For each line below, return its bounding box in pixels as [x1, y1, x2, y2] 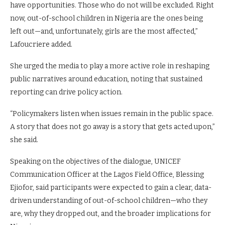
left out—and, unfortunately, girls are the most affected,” [10, 27, 198, 36]
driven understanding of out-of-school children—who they [10, 196, 207, 205]
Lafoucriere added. [10, 40, 72, 49]
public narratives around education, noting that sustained [10, 75, 202, 83]
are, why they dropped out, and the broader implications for [10, 209, 211, 218]
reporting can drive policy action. [10, 88, 123, 96]
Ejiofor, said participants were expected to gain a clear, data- [10, 183, 211, 192]
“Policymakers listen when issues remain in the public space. [10, 109, 213, 118]
